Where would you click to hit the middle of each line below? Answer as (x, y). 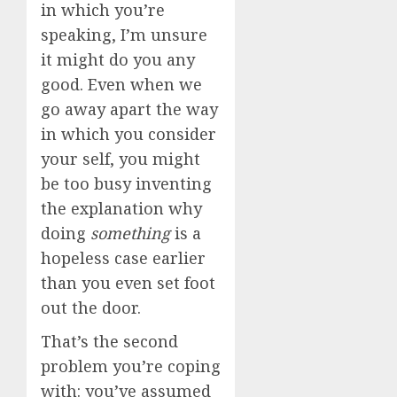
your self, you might (121, 159)
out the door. (91, 307)
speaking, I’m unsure (124, 35)
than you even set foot (128, 283)
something (130, 233)
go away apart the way (129, 109)
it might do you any (118, 59)
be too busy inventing (126, 183)
